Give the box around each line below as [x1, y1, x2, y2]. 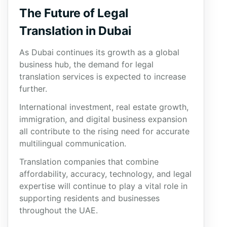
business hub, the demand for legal [19, 59, 154, 69]
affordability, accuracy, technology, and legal [19, 169, 192, 179]
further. [19, 84, 47, 94]
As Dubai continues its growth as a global [19, 47, 179, 57]
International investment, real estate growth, [19, 102, 188, 112]
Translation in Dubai [19, 24, 131, 38]
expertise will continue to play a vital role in [19, 181, 187, 191]
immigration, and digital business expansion [19, 114, 187, 124]
